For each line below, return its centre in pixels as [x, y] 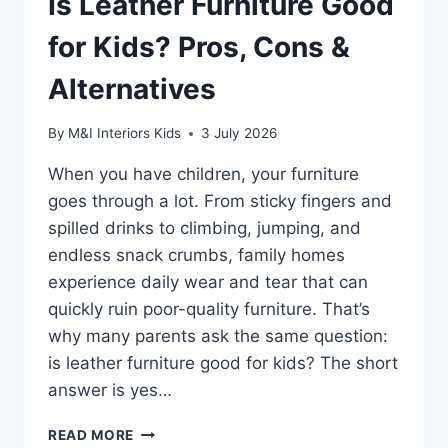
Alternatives [132, 88]
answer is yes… [110, 390]
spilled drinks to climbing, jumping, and [204, 228]
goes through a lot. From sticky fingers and [220, 201]
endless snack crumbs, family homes [196, 255]
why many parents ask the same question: [218, 336]
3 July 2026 [239, 133]
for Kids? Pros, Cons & [199, 46]
